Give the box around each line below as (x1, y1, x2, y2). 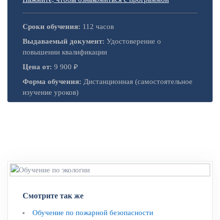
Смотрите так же (23, 191, 83, 200)
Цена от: (23, 62, 52, 71)
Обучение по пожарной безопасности (32, 208, 153, 217)
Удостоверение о (107, 37, 161, 45)
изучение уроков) (23, 88, 79, 96)
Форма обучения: (23, 77, 82, 85)
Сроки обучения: (23, 22, 81, 30)
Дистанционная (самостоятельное (83, 77, 192, 85)
